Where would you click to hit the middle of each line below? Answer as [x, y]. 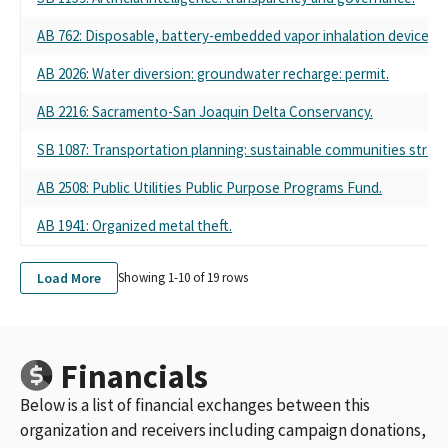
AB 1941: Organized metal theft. [134, 225]
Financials [134, 376]
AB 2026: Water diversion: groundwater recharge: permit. [213, 73]
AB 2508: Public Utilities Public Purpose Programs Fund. [209, 187]
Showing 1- [148, 278]
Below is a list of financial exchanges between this [195, 404]
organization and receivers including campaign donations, [223, 429]
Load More [69, 277]
